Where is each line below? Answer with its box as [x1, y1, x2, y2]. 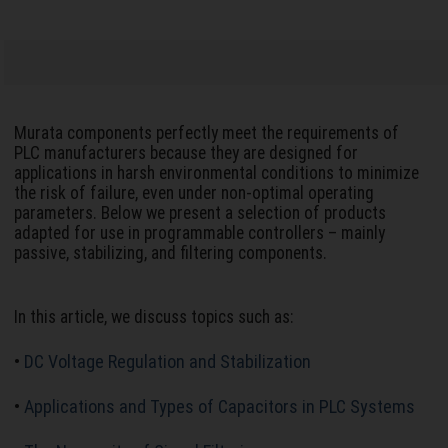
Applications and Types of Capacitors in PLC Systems [24, 395, 416, 417]
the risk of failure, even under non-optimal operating [14, 182, 375, 203]
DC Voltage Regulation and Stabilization [24, 350, 312, 372]
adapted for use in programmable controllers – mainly [14, 222, 386, 243]
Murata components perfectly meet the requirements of [14, 122, 400, 143]
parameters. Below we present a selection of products [14, 202, 387, 223]
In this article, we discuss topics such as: [14, 306, 294, 327]
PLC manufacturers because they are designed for [14, 142, 359, 163]
